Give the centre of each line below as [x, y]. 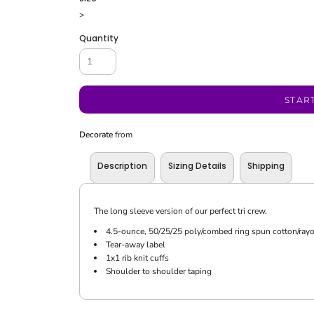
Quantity [98, 38]
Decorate [96, 135]
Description [122, 166]
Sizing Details [197, 166]
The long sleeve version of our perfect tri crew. [180, 211]
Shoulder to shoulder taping [158, 271]
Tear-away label [135, 245]
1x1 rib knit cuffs [137, 258]
